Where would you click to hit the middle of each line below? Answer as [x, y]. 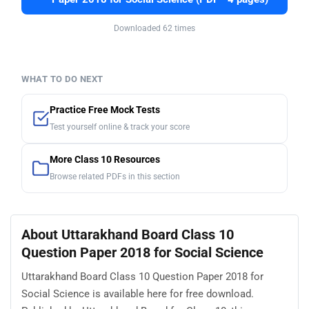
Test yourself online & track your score [120, 127]
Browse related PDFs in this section [115, 177]
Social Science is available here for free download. [138, 293]
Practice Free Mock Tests [105, 110]
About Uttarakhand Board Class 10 [128, 235]
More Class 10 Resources [105, 160]
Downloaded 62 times [154, 29]
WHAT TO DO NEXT [62, 79]
